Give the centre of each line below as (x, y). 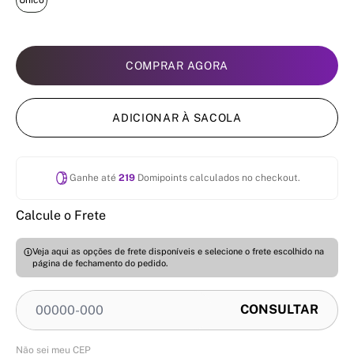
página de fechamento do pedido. (100, 263)
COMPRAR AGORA (177, 65)
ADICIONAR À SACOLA (177, 117)
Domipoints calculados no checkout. (218, 178)
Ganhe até (94, 178)
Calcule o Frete (61, 215)
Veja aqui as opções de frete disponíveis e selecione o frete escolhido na (179, 251)
